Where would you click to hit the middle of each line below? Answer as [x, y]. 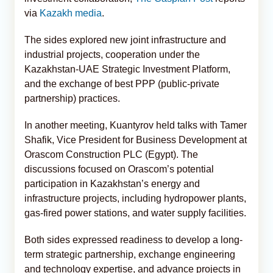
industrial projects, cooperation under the [112, 54]
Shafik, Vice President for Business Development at [136, 140]
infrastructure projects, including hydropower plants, [135, 198]
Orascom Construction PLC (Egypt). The [111, 154]
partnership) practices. [72, 98]
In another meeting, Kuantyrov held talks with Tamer [136, 125]
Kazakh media [71, 13]
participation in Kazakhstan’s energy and [112, 183]
